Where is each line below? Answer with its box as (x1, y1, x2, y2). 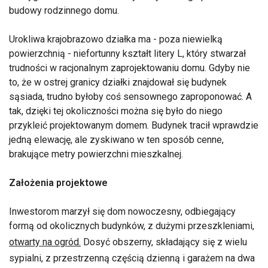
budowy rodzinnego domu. (9, 5, 119, 17)
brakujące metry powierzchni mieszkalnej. (9, 148, 183, 160)
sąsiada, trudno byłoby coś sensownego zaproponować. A (9, 91, 252, 103)
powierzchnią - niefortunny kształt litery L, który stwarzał (9, 48, 246, 60)
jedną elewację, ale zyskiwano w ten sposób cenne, (9, 134, 224, 146)
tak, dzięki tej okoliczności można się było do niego (9, 105, 223, 117)
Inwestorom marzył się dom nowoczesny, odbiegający (9, 206, 236, 218)
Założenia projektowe (9, 177, 108, 189)
